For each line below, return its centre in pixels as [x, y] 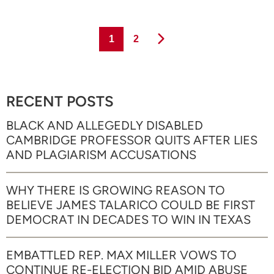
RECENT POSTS [60, 101]
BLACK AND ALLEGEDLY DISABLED [105, 125]
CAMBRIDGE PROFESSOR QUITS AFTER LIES [132, 140]
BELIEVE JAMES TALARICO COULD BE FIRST [131, 205]
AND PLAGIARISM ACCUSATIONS [101, 154]
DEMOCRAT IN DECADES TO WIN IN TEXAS [128, 219]
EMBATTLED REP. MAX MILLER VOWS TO [121, 255]
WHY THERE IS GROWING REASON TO [116, 190]
